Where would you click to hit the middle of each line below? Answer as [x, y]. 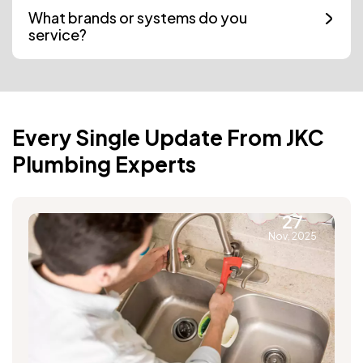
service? [58, 35]
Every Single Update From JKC [168, 138]
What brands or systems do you [138, 18]
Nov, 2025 [293, 237]
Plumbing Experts [104, 164]
